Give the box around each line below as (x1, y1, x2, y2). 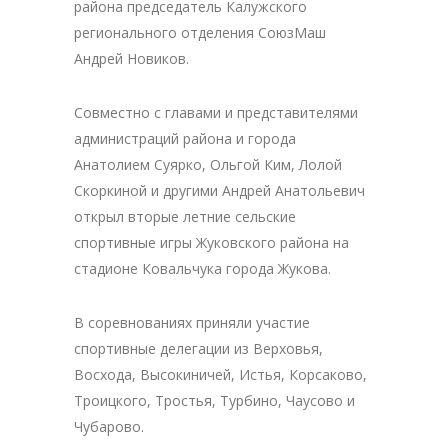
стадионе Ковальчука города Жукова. (74, 259, 331, 279)
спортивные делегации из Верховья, (74, 339, 323, 359)
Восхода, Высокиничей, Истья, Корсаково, (74, 365, 367, 385)
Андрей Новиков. (74, 49, 189, 69)
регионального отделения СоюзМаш (74, 23, 326, 43)
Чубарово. (74, 417, 144, 437)
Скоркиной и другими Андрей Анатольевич (74, 181, 365, 201)
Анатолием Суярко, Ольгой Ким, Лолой (74, 155, 342, 175)
